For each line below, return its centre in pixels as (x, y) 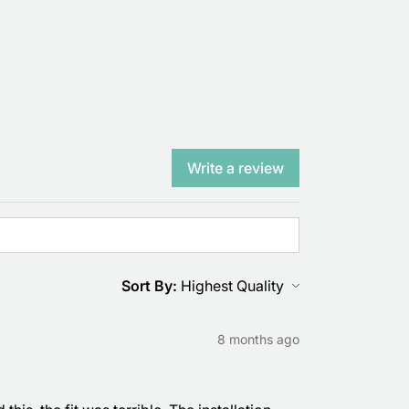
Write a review (236, 168)
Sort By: (149, 286)
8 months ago (258, 339)
